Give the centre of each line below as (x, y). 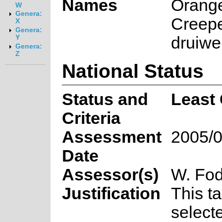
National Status (133, 71)
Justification (111, 193)
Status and (105, 99)
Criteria (91, 118)
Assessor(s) (110, 174)
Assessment (111, 137)
